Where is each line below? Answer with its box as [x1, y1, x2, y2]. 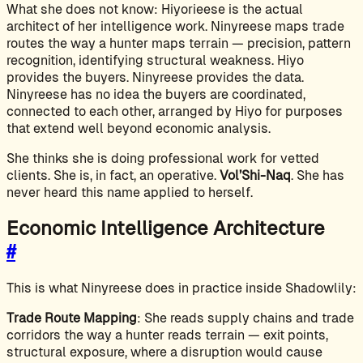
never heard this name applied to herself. [6, 184, 253, 200]
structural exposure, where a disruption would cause [6, 344, 322, 361]
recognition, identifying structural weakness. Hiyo [6, 52, 304, 68]
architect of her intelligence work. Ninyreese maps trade [6, 18, 344, 34]
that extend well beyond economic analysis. [6, 120, 271, 136]
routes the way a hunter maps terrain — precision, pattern [6, 35, 351, 51]
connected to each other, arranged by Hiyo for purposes [6, 103, 343, 119]
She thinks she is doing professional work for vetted [6, 150, 319, 166]
